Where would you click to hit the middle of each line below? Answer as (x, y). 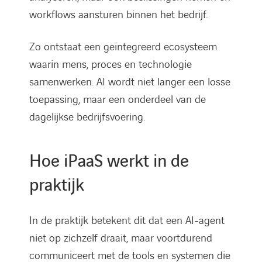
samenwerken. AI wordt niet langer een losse (130, 82)
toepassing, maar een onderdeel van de (118, 99)
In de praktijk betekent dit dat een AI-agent (127, 220)
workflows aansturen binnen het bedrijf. (118, 15)
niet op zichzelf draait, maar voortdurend (121, 238)
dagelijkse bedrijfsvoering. (87, 117)
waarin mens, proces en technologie (111, 64)
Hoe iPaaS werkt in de (109, 161)
